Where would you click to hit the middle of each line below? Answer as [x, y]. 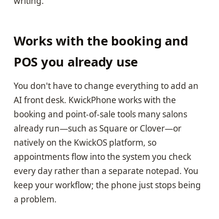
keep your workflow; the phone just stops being [107, 185]
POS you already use [76, 62]
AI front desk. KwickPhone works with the [95, 100]
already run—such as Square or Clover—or [98, 128]
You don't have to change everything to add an [106, 86]
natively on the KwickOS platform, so [85, 142]
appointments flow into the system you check [102, 156]
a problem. [35, 199]
